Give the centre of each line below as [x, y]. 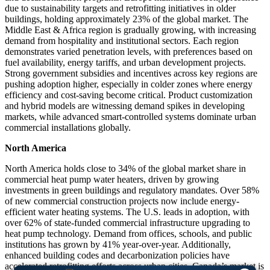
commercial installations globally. [68, 128]
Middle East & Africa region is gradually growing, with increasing [130, 30]
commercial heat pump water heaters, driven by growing [112, 180]
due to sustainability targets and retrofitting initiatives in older [120, 8]
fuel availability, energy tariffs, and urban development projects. [125, 63]
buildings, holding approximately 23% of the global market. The [127, 19]
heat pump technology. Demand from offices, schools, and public [128, 234]
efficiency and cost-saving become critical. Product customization [129, 95]
